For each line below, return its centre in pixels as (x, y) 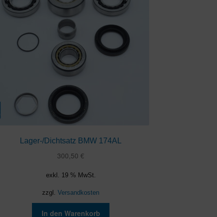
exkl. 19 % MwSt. (71, 176)
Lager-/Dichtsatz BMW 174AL (71, 141)
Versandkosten (79, 193)
